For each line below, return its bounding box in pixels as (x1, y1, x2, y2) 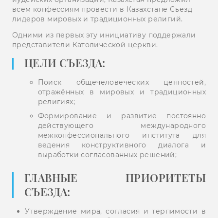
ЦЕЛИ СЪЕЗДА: (24, 55, 106, 71)
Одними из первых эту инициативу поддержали (12, 31, 196, 40)
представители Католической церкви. (12, 40, 158, 50)
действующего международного (37, 121, 206, 130)
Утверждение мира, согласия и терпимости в (25, 207, 206, 216)
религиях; (37, 97, 75, 107)
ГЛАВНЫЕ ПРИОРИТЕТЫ (24, 170, 206, 185)
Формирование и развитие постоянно (37, 111, 206, 121)
